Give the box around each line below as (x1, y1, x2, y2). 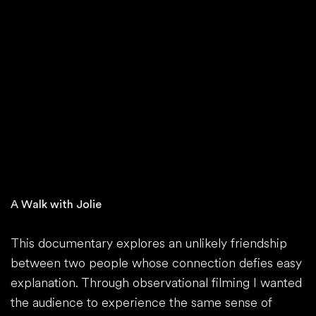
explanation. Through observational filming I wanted (11, 273, 302, 292)
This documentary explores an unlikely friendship (11, 233, 287, 253)
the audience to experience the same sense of (11, 293, 272, 312)
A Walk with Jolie (11, 198, 102, 210)
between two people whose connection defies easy (11, 253, 302, 272)
